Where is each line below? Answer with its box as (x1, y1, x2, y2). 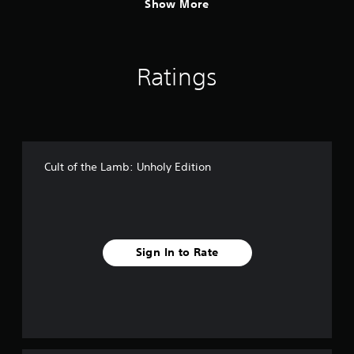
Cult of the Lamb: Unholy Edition (44, 159, 211, 174)
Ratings (137, 62, 217, 91)
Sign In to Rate (135, 245, 219, 260)
